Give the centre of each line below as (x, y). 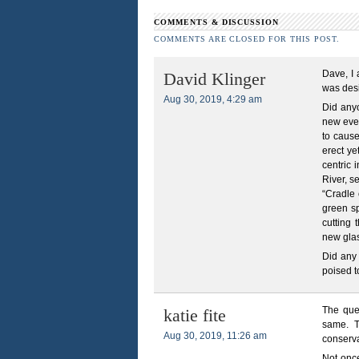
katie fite (195, 316)
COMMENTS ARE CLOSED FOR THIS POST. (247, 39)
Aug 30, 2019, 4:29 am (213, 100)
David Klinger (214, 80)
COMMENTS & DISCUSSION (217, 22)
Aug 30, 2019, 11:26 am (215, 336)
